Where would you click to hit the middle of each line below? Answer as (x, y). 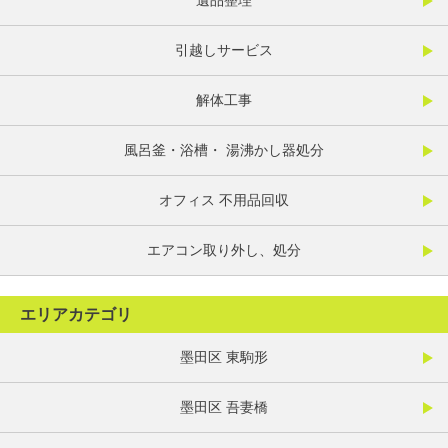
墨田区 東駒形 (224, 357)
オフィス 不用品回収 (224, 200)
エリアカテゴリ (76, 315)
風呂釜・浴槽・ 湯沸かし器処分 (224, 150)
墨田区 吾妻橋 (224, 407)
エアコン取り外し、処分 (224, 250)
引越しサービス (224, 50)
